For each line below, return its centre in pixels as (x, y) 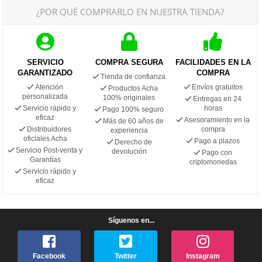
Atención (49, 87)
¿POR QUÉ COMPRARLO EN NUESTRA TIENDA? (130, 11)
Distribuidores (49, 129)
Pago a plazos (217, 141)
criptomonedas (213, 162)
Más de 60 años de (133, 121)
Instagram (203, 256)
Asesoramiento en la (217, 120)
